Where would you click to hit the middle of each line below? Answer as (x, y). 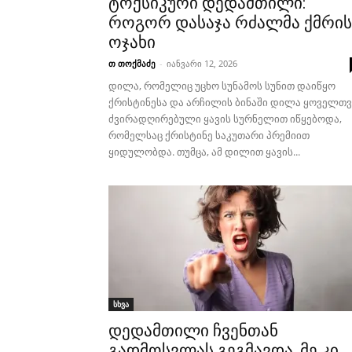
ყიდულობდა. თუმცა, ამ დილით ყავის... (204, 152)
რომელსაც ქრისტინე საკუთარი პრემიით (209, 135)
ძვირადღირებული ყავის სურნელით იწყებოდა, (225, 119)
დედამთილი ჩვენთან (193, 331)
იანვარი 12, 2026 (202, 63)
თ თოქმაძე (132, 63)
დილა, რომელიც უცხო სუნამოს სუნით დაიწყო (222, 86)
